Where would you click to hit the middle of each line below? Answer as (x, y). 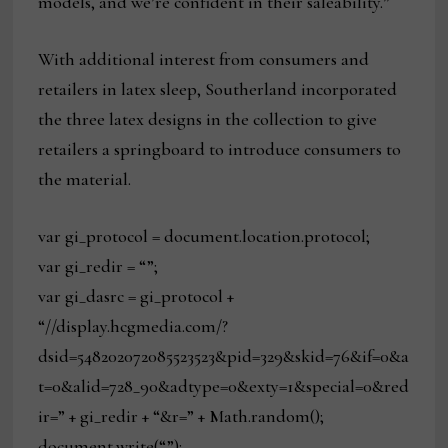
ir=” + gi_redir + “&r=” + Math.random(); (181, 415)
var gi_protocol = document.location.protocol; (204, 235)
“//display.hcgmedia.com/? (133, 325)
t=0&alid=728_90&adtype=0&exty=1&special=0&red (224, 385)
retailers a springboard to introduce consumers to (220, 148)
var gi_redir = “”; (98, 265)
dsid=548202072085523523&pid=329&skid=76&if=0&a (224, 355)
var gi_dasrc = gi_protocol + (136, 295)
